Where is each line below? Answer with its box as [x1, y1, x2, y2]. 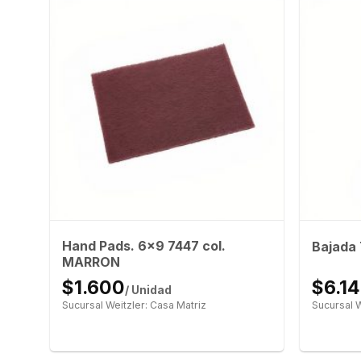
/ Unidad [124, 284, 172, 297]
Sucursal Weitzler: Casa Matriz [61, 299, 206, 312]
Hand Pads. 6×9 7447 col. [61, 238, 226, 255]
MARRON [61, 254, 120, 271]
